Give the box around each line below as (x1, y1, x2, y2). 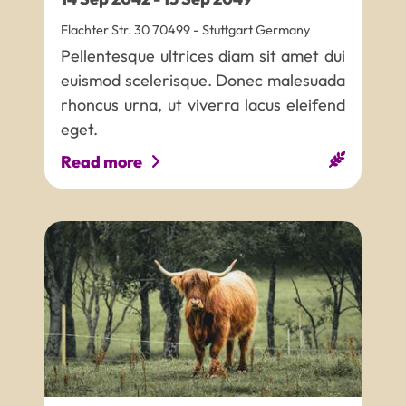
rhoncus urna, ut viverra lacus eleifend (61, 94, 345, 116)
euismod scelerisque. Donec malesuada (61, 70, 345, 92)
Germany (253, 21, 311, 38)
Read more (61, 151, 143, 173)
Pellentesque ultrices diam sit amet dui (61, 45, 345, 67)
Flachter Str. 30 (61, 21, 150, 38)
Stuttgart (202, 21, 254, 38)
